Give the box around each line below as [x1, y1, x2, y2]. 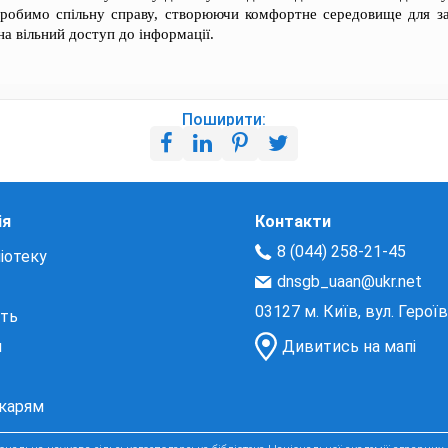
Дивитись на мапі [282, 337, 417, 356]
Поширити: [182, 110, 266, 129]
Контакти [255, 212, 332, 231]
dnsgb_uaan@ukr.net [277, 272, 423, 291]
